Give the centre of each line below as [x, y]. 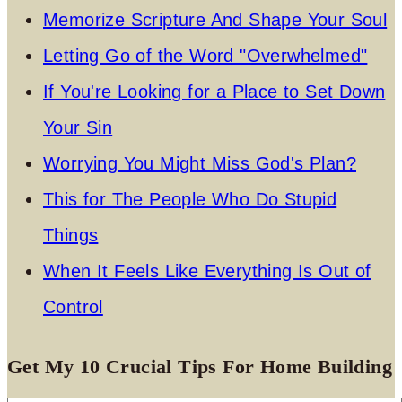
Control [73, 306]
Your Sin [78, 127]
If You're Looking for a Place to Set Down [214, 91]
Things [71, 235]
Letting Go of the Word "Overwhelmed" [205, 55]
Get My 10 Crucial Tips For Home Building [200, 366]
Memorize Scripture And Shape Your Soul [215, 19]
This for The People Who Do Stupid [190, 199]
